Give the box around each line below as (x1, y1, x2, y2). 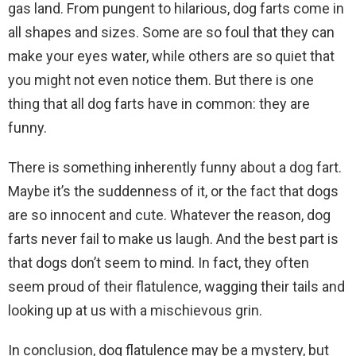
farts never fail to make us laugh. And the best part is (8, 230, 339, 247)
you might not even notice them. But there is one (8, 72, 314, 88)
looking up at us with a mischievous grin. (8, 302, 262, 319)
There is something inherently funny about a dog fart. (8, 159, 342, 176)
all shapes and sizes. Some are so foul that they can (8, 24, 335, 41)
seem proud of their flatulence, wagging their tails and (8, 278, 345, 295)
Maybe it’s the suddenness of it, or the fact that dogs (8, 183, 339, 199)
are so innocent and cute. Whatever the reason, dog (8, 207, 331, 223)
